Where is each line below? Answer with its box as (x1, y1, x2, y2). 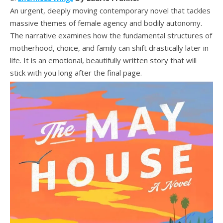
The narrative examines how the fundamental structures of (10, 30, 212, 40)
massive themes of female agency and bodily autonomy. (10, 18, 202, 28)
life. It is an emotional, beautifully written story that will (10, 55, 197, 65)
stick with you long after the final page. (10, 68, 144, 78)
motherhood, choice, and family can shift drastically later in (10, 43, 209, 53)
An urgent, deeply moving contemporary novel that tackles (10, 5, 211, 15)
